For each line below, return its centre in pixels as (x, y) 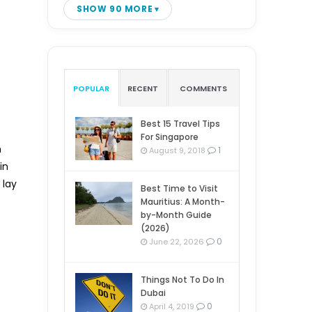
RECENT (143, 88)
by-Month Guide (176, 215)
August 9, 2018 (176, 150)
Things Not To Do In (182, 280)
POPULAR (91, 88)
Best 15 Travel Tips (180, 124)
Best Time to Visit (179, 188)
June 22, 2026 (175, 242)
